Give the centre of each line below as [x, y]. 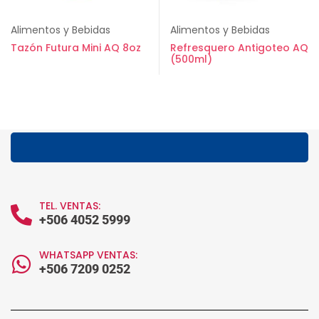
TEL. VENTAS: [70, 206]
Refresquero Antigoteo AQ [239, 48]
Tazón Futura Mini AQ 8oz [76, 48]
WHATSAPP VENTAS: [88, 255]
